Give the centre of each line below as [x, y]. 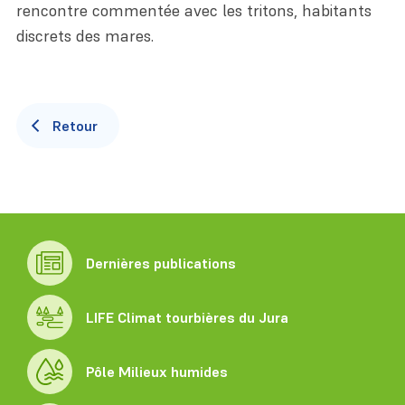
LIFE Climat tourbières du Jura [187, 317]
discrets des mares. [85, 35]
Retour [75, 125]
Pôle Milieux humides [157, 371]
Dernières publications [161, 263]
